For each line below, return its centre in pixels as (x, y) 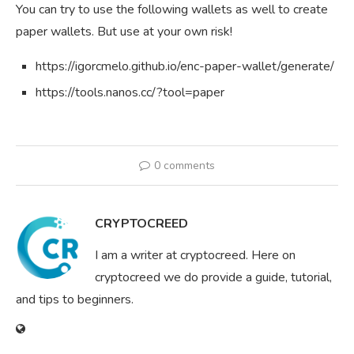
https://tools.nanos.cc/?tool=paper (130, 93)
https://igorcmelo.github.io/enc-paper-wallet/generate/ (185, 67)
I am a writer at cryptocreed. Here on (195, 256)
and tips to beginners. (75, 300)
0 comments (185, 166)
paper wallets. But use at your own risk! (124, 32)
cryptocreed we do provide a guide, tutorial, (213, 278)
